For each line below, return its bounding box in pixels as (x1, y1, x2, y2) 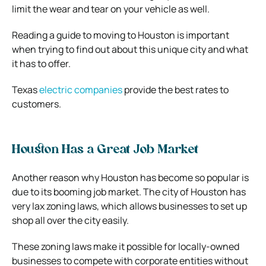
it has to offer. (12, 56, 71, 70)
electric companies (39, 83, 122, 96)
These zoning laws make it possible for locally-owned (12, 239, 239, 253)
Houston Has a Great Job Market (12, 144, 198, 156)
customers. (12, 97, 61, 110)
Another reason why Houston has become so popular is (12, 170, 249, 184)
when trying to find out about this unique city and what (12, 42, 248, 56)
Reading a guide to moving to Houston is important (12, 28, 229, 42)
